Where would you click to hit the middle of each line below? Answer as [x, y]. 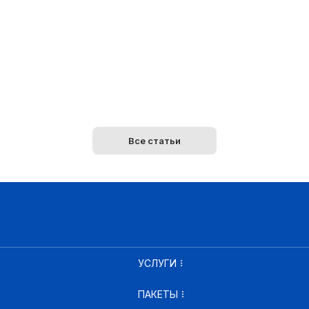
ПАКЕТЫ [158, 294]
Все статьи [154, 140]
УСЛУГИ [158, 263]
